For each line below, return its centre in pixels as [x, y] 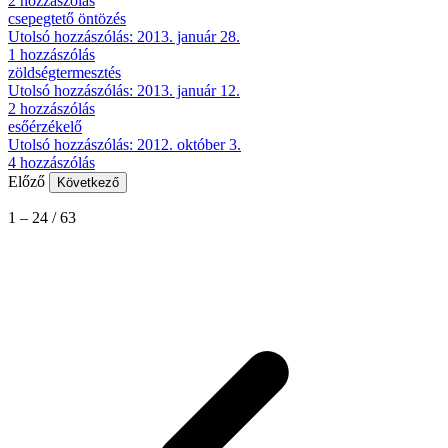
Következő [88, 182]
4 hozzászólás [51, 162]
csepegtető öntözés [67, 18]
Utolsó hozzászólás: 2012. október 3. [124, 144]
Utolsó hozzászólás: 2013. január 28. [124, 36]
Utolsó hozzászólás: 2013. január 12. [124, 90]
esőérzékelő [45, 126]
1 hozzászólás [51, 54]
